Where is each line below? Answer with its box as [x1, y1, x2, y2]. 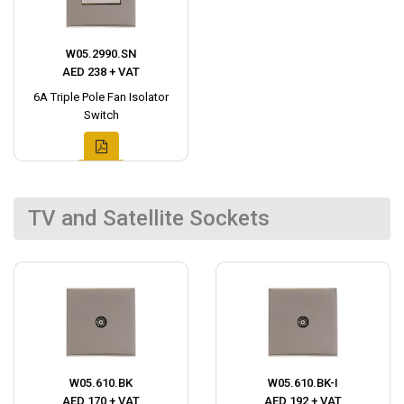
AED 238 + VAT [62, 65, 140, 78]
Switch [83, 108, 119, 122]
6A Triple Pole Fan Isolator [33, 90, 169, 104]
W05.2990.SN [66, 47, 136, 60]
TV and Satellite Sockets [28, 206, 270, 231]
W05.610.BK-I [268, 376, 338, 390]
